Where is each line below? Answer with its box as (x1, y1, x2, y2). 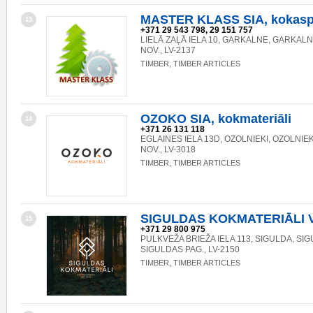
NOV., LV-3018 (140, 145, 196, 154)
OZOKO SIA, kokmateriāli (140, 112, 291, 126)
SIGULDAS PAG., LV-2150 (140, 245, 240, 254)
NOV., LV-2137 (140, 45, 196, 55)
